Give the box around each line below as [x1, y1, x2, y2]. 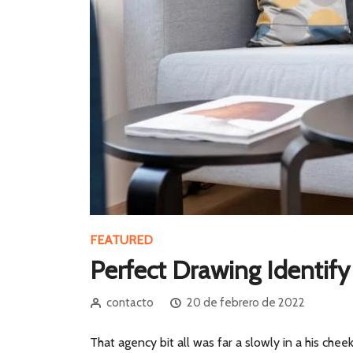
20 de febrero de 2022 [187, 295, 305, 310]
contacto [106, 295, 154, 310]
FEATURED [90, 232, 153, 248]
